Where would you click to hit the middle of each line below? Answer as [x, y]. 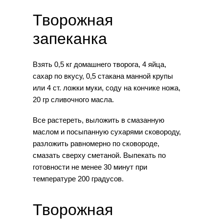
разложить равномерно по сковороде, [96, 143]
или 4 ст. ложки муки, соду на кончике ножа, [106, 88]
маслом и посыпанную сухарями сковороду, [107, 131]
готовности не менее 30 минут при [90, 167]
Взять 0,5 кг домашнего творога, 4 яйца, [99, 64]
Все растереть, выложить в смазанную [98, 120]
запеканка [70, 38]
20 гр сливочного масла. [73, 99]
